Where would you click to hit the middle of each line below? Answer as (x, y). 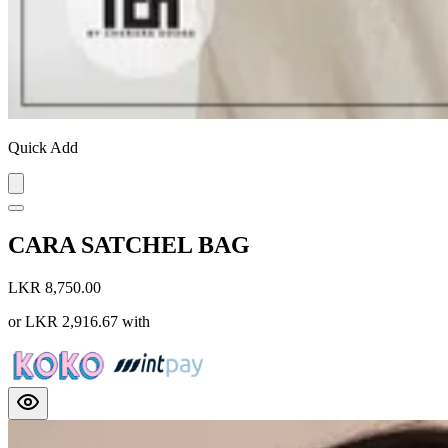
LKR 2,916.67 (71, 322)
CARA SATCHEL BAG (129, 245)
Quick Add (43, 148)
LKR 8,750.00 (54, 288)
